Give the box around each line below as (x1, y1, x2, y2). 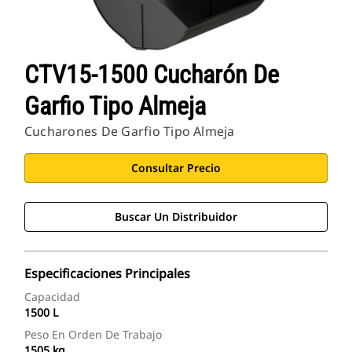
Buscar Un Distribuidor (115, 209, 237, 225)
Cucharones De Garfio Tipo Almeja (24, 123, 235, 141)
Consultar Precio (131, 160, 221, 176)
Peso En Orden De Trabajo (24, 327, 162, 343)
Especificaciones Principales (24, 265, 190, 283)
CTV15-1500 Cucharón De (24, 60, 279, 90)
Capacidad (24, 289, 80, 305)
